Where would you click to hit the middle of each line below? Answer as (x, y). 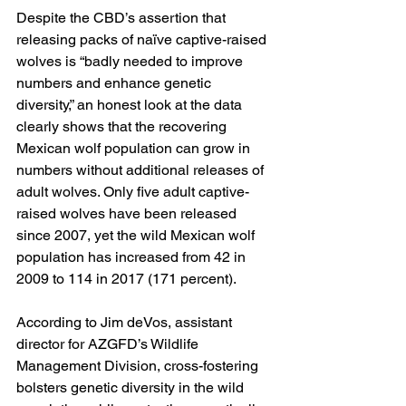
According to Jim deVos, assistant (126, 322)
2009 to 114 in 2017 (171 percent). (126, 278)
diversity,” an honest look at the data (131, 104)
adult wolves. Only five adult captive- (133, 191)
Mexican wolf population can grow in (135, 148)
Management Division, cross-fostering (139, 365)
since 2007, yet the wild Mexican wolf (137, 235)
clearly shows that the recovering (123, 126)
